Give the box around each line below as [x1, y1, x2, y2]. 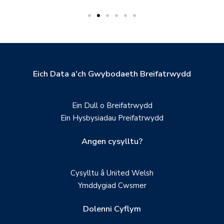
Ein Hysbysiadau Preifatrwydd [60, 112, 163, 123]
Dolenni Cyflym [83, 202, 141, 214]
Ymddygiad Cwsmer [77, 180, 146, 190]
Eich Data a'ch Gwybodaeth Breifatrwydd [33, 67, 191, 79]
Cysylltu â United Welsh [70, 167, 153, 178]
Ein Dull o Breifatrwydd [71, 100, 152, 110]
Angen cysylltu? [81, 135, 142, 147]
